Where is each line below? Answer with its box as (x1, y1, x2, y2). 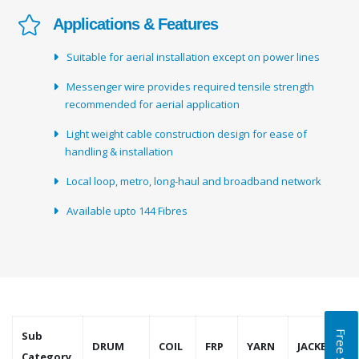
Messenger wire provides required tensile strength (64, 79, 147, 94)
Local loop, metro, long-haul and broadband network (154, 173, 321, 188)
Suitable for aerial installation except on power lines (156, 49, 320, 64)
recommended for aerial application (186, 96, 240, 111)
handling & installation (65, 143, 173, 159)
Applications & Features (53, 14, 218, 33)
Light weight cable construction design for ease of (64, 126, 155, 141)
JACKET (297, 338, 334, 353)
